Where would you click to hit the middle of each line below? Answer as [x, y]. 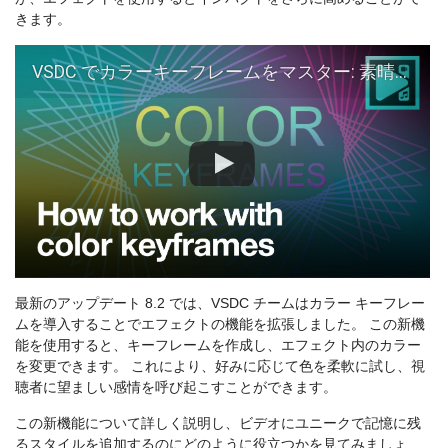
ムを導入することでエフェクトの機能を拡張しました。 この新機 [220, 324]
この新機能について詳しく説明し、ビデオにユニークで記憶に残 [218, 423]
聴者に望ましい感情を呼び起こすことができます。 [176, 387]
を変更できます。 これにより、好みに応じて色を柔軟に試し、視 [220, 366]
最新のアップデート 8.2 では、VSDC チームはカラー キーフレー [220, 303]
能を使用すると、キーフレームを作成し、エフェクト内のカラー [218, 345]
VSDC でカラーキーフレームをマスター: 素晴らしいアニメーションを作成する [213, 71]
